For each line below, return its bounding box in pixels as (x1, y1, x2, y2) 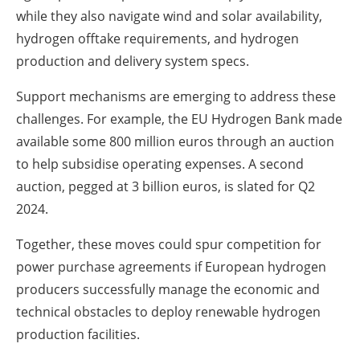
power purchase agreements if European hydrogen (16, 257, 326, 276)
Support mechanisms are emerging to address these (16, 87, 336, 105)
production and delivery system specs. (16, 51, 249, 70)
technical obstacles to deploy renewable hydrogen (16, 302, 321, 321)
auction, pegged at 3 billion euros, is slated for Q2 (16, 177, 315, 195)
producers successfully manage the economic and (16, 280, 320, 298)
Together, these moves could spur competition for (16, 235, 321, 253)
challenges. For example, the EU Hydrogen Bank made (16, 109, 342, 128)
